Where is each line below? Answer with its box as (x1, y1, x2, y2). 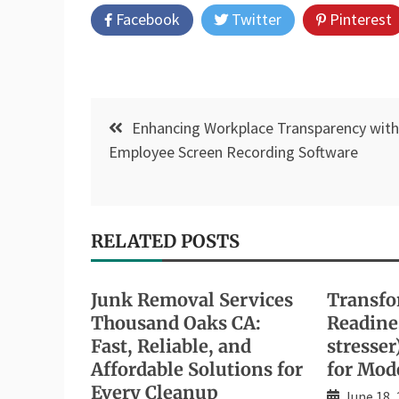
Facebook (112, 8, 180, 29)
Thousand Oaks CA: (91, 311, 261, 334)
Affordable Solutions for (91, 357, 303, 380)
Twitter (228, 8, 281, 29)
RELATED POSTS (91, 229, 240, 252)
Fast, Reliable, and (91, 334, 251, 357)
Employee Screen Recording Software (109, 141, 358, 162)
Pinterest (326, 8, 392, 29)
